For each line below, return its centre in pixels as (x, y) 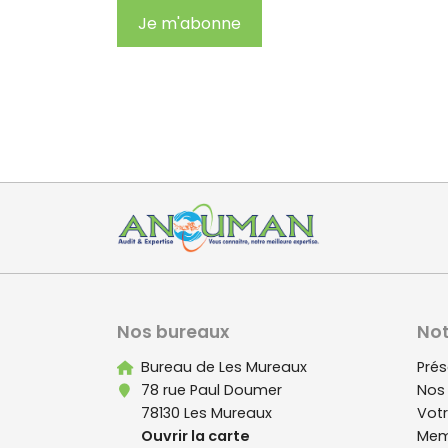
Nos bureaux (173, 332)
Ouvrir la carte (196, 436)
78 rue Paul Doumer (212, 390)
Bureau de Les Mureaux (224, 367)
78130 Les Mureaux (207, 413)
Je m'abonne (189, 23)
